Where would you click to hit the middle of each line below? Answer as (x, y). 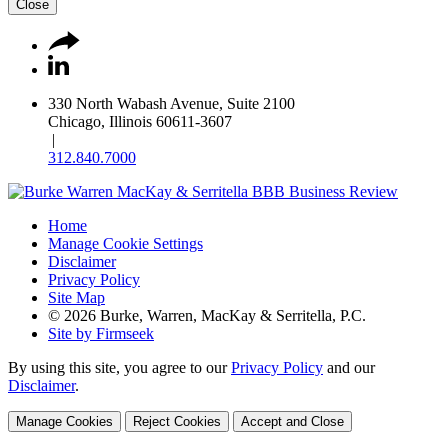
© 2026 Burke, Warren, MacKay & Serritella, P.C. (207, 315)
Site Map (76, 297)
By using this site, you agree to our (119, 367)
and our (349, 367)
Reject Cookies (177, 421)
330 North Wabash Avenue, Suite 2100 (171, 103)
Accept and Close (292, 421)
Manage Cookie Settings (125, 243)
